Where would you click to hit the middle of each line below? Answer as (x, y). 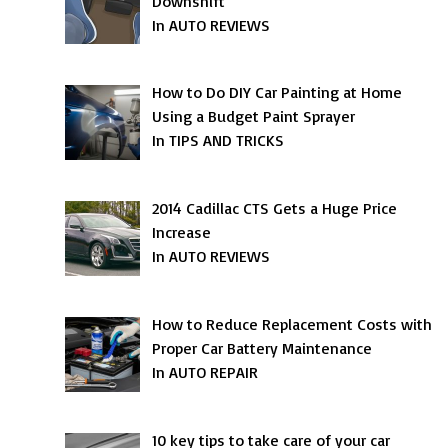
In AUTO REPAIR (205, 371)
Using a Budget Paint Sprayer (254, 116)
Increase (182, 232)
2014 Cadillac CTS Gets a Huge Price (275, 208)
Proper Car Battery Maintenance (262, 347)
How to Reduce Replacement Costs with (292, 323)
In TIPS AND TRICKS (218, 140)
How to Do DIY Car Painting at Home (277, 92)
